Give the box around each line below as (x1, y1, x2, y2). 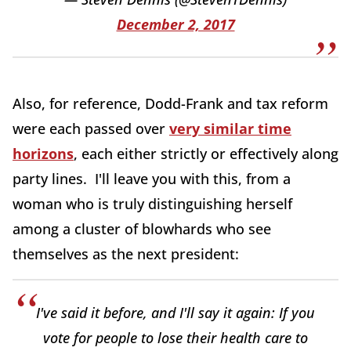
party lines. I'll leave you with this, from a (13, 169, 291, 188)
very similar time (169, 119, 291, 138)
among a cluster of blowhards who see (13, 219, 271, 238)
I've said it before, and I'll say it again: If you (36, 303, 315, 322)
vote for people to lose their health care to (43, 328, 308, 347)
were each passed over (13, 119, 169, 138)
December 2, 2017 (116, 15, 235, 34)
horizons (13, 144, 74, 163)
